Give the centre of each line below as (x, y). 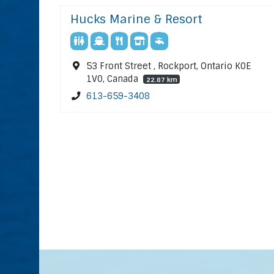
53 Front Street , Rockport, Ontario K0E (169, 66)
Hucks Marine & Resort (136, 19)
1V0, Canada (114, 79)
